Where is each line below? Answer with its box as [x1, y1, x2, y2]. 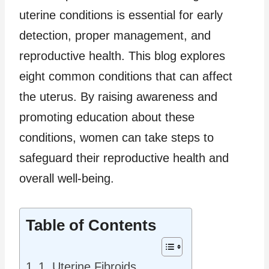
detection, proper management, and [19, 28, 211, 42]
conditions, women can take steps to [19, 130, 214, 144]
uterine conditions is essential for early [19, 8, 223, 22]
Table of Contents [26, 216, 156, 235]
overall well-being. [19, 171, 114, 185]
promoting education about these [19, 110, 195, 124]
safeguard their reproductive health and [19, 151, 229, 165]
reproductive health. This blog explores [19, 49, 225, 62]
